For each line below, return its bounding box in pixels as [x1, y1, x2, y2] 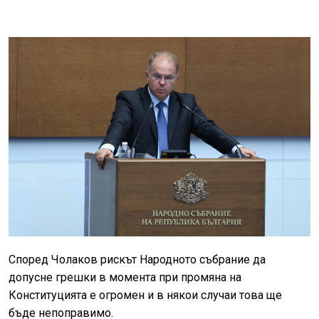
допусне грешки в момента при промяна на [9, 271, 241, 285]
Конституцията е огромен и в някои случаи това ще [9, 288, 282, 303]
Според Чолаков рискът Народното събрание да [9, 253, 266, 267]
